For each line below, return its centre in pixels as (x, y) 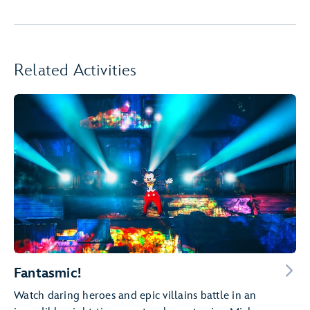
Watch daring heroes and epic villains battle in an (135, 295)
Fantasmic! (47, 273)
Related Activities (75, 70)
